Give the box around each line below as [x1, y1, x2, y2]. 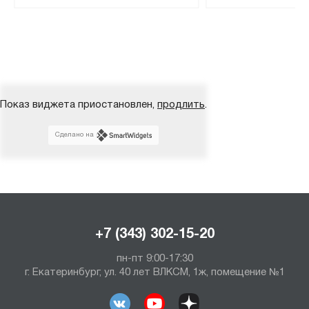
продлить [157, 99, 205, 110]
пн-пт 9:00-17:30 [116, 253, 193, 263]
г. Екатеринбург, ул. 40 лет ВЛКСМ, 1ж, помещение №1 [24, 267, 285, 277]
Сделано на [55, 131, 94, 138]
